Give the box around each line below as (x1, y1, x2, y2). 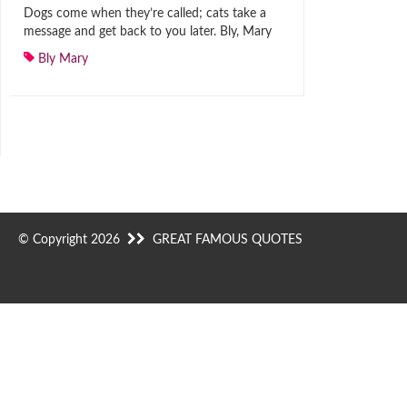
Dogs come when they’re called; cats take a (24, 7, 266, 20)
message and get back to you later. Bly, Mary (24, 25, 272, 38)
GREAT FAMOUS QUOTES (153, 233, 303, 246)
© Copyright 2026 (18, 233, 127, 246)
